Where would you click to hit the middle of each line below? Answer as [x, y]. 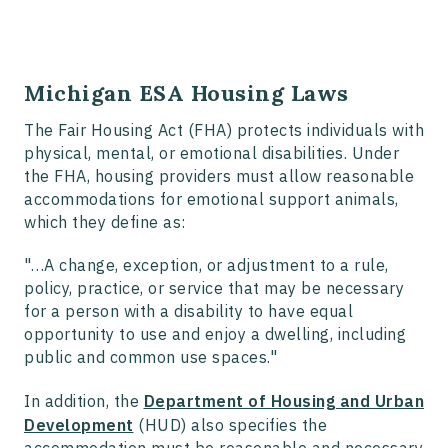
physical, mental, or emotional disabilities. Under [211, 153]
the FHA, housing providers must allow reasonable [219, 176]
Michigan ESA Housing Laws [186, 93]
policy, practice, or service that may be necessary [214, 288]
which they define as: [105, 222]
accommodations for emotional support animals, [211, 199]
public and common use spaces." [150, 357]
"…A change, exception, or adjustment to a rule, [206, 265]
